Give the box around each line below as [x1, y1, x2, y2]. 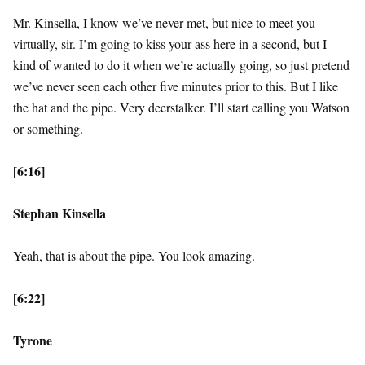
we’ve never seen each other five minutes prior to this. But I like [13, 77, 338, 95]
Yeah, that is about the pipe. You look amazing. [13, 247, 255, 265]
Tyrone [13, 331, 52, 350]
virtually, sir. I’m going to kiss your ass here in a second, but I [13, 35, 327, 53]
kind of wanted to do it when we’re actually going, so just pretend [13, 56, 350, 74]
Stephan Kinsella [13, 204, 106, 223]
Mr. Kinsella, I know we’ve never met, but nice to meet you [13, 14, 315, 32]
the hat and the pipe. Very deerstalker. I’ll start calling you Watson [13, 99, 350, 117]
